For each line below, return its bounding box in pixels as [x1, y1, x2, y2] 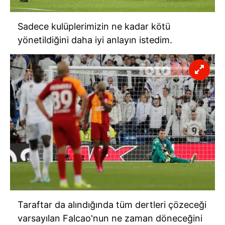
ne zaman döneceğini [109, 212, 202, 223]
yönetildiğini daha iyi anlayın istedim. [18, 34, 172, 45]
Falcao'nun [63, 212, 109, 223]
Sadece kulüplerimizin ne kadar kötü [18, 21, 170, 32]
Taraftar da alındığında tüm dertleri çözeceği [18, 199, 206, 210]
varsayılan [18, 212, 63, 223]
